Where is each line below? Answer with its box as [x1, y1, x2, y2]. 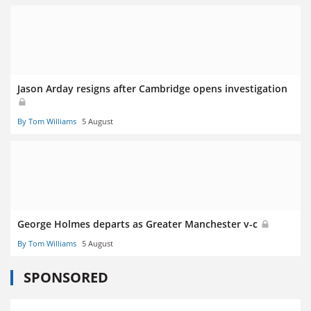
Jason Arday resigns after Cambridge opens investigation [17, 82, 287, 95]
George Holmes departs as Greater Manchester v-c [17, 217, 260, 231]
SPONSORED [24, 268, 108, 287]
